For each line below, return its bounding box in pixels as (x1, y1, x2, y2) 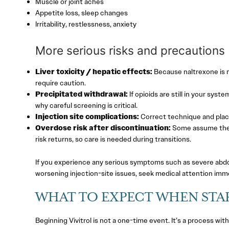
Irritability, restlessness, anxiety (35, 19, 136, 29)
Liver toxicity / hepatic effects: (35, 66, 152, 76)
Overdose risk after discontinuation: (35, 123, 171, 132)
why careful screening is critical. (35, 100, 138, 110)
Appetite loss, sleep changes (35, 8, 128, 18)
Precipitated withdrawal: (35, 89, 128, 99)
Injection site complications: (35, 111, 139, 121)
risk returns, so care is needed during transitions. (35, 134, 191, 144)
